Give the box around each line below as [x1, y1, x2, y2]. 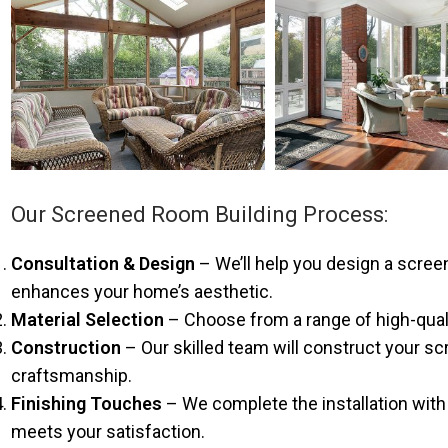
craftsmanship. [11, 364, 132, 386]
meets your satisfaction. [11, 420, 205, 442]
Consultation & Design [11, 252, 195, 274]
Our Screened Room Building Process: [11, 201, 388, 227]
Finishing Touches [11, 392, 162, 414]
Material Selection [11, 308, 164, 330]
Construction [11, 336, 121, 358]
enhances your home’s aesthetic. [11, 280, 273, 302]
